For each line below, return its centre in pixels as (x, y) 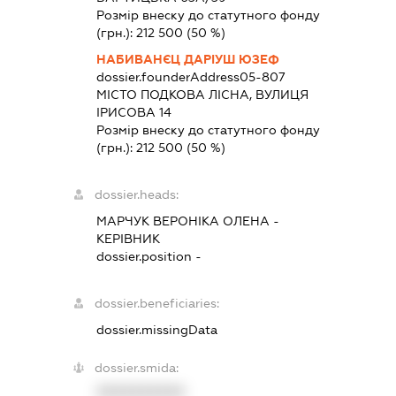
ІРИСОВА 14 (133, 112)
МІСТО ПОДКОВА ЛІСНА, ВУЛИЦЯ (202, 94)
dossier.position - (148, 256)
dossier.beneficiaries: (156, 303)
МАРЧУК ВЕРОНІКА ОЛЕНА (183, 221)
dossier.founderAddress (168, 76)
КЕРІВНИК (128, 238)
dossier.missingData (156, 329)
